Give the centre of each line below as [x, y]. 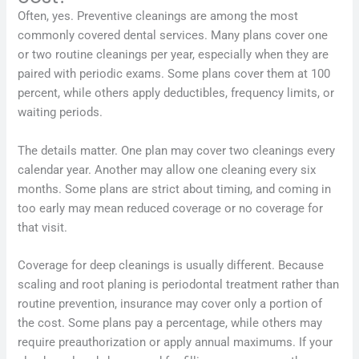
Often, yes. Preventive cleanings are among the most [158, 16]
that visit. [43, 227]
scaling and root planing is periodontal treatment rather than [179, 285]
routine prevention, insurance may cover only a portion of [170, 304]
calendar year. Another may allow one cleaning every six [167, 169]
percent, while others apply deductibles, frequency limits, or [176, 93]
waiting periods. [61, 113]
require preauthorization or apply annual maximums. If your [175, 343]
